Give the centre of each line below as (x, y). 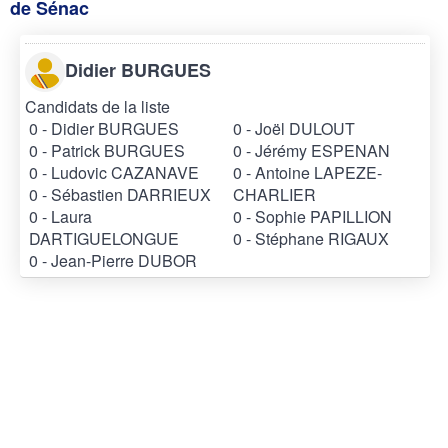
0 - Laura (60, 216)
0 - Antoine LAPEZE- (307, 172)
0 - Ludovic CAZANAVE (114, 172)
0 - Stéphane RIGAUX (311, 238)
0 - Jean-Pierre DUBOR (113, 260)
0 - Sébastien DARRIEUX (120, 194)
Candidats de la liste (97, 106)
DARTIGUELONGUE (104, 238)
